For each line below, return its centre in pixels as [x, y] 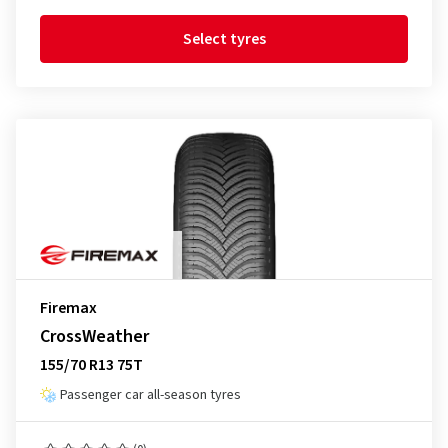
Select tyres [224, 39]
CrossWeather [94, 336]
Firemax [68, 308]
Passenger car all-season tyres [150, 395]
